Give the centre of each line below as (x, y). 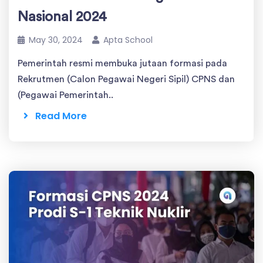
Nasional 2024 (62, 17)
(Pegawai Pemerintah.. (65, 95)
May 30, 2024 (56, 40)
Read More (58, 116)
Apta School (128, 40)
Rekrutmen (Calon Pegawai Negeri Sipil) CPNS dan (126, 80)
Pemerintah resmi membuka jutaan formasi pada (122, 64)
